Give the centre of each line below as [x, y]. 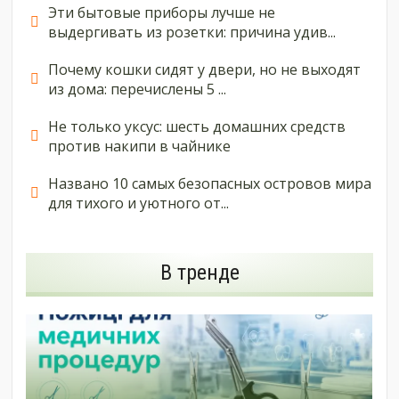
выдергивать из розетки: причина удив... [192, 32]
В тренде [199, 273]
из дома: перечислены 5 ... [138, 89]
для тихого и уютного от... [139, 203]
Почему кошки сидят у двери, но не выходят [205, 69]
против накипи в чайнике [140, 146]
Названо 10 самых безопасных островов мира [210, 183]
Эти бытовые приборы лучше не [162, 12]
